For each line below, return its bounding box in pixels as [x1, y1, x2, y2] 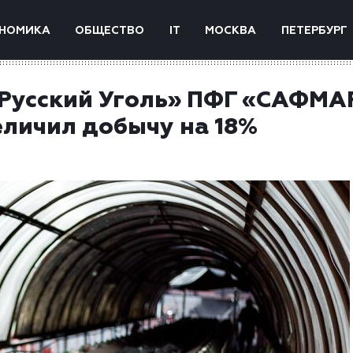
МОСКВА [205, 25, 257, 36]
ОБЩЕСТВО [75, 25, 145, 36]
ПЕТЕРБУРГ [281, 25, 347, 36]
